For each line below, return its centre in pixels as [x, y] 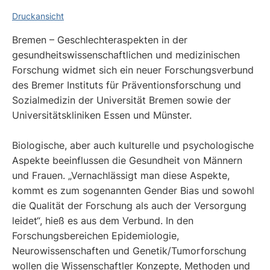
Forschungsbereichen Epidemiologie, [96, 235]
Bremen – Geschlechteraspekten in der [100, 39]
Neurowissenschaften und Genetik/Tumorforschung [129, 250]
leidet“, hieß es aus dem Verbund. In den [103, 220]
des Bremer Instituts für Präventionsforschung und [127, 85]
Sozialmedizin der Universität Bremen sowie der [121, 100]
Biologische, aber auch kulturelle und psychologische [133, 145]
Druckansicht [38, 16]
